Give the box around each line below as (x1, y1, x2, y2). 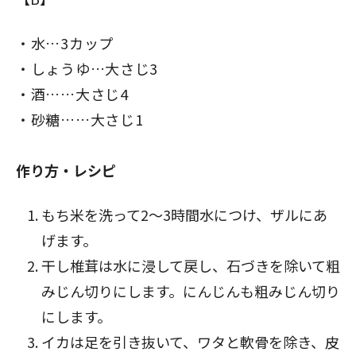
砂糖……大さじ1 (30, 109, 144, 130)
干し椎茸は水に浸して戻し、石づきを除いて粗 (41, 255, 340, 276)
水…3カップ (30, 33, 114, 53)
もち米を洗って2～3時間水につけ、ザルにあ (41, 204, 327, 225)
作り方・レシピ (16, 160, 116, 180)
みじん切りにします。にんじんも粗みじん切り (41, 281, 340, 301)
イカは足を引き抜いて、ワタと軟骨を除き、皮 (41, 331, 339, 352)
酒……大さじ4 (30, 83, 129, 104)
